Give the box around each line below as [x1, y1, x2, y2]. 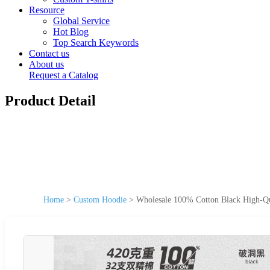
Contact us [29, 48, 69, 58]
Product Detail [5, 92, 96, 108]
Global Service [53, 16, 110, 26]
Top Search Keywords [53, 37, 139, 48]
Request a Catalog [29, 70, 98, 80]
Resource [29, 5, 64, 15]
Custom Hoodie [74, 195, 127, 204]
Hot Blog [53, 27, 89, 37]
